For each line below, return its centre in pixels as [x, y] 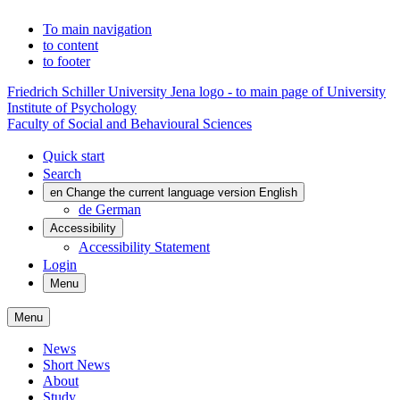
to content [71, 45]
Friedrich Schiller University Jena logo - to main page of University [196, 92]
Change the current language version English [182, 192]
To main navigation [97, 29]
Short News [76, 365]
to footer [67, 61]
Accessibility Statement [144, 247]
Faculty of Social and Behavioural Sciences [129, 124]
